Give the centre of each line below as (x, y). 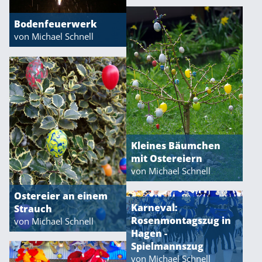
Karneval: (154, 208)
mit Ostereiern (166, 158)
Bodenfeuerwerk (56, 24)
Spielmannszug (167, 246)
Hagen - (149, 233)
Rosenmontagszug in (181, 220)
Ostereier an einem (61, 196)
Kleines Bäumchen (175, 145)
